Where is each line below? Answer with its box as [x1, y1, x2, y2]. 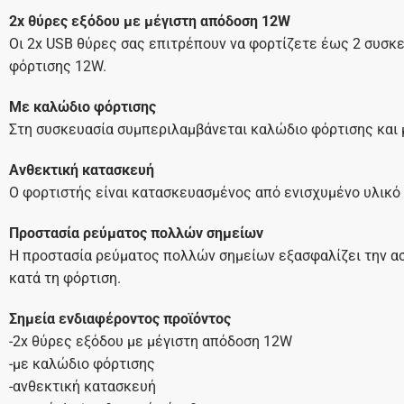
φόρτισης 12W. [8, 58, 106, 76]
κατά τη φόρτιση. [8, 270, 121, 288]
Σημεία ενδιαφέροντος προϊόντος [8, 310, 231, 328]
